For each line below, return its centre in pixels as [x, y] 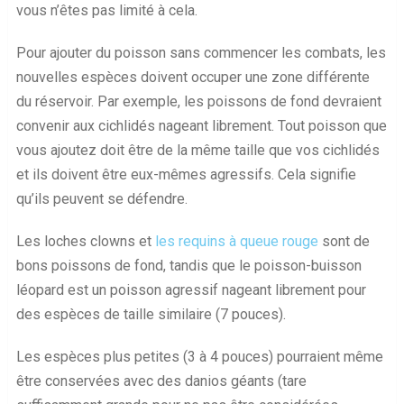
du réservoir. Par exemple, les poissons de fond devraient [198, 101]
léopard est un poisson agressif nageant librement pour [191, 289]
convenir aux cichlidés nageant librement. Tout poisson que [201, 125]
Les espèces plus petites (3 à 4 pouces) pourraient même [199, 356]
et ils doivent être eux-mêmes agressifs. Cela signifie [186, 174]
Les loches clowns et [85, 241]
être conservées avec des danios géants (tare [161, 381]
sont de [344, 241]
